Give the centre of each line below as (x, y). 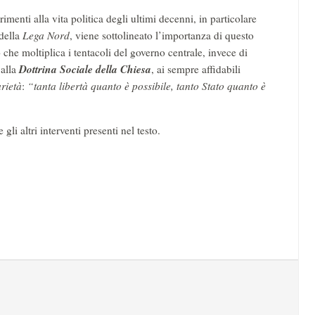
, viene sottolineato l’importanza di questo (162, 35)
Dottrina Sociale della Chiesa (85, 69)
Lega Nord (46, 35)
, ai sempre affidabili (196, 69)
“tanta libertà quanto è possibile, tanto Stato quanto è (145, 86)
